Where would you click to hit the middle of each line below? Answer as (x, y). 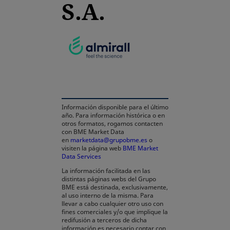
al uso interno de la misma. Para (108, 195)
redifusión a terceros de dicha (104, 220)
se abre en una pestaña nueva (144, 156)
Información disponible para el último (115, 107)
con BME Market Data (93, 132)
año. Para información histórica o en (113, 115)
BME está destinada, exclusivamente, (115, 187)
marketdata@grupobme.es (109, 140)
